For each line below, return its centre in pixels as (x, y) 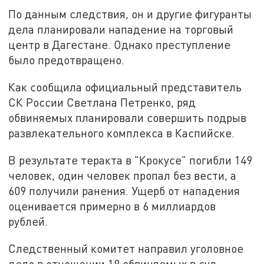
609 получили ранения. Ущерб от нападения (124, 190)
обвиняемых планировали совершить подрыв (128, 118)
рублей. (28, 221)
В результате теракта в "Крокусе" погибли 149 (131, 160)
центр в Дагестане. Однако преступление (120, 45)
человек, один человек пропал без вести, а (123, 175)
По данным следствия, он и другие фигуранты (130, 14)
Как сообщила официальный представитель (125, 87)
